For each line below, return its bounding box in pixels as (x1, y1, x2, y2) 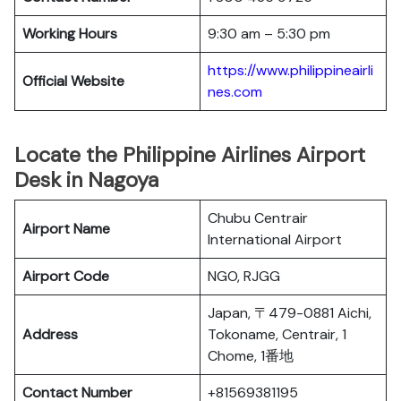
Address (22, 325, 78, 344)
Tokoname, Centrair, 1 (208, 325, 346, 344)
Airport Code (22, 267, 109, 286)
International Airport (208, 230, 342, 249)
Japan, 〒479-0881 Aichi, (208, 303, 371, 322)
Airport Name (22, 219, 110, 238)
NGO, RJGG (208, 267, 280, 286)
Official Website (22, 72, 124, 90)
